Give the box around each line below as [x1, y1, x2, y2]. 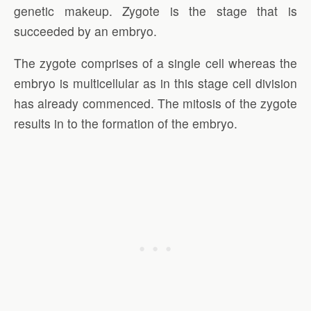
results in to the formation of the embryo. [14, 115, 237, 133]
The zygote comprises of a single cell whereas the [14, 54, 297, 72]
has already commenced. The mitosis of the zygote [14, 94, 297, 112]
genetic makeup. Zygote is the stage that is [14, 1, 297, 19]
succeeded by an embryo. [14, 22, 157, 40]
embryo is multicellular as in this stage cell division [14, 74, 297, 92]
